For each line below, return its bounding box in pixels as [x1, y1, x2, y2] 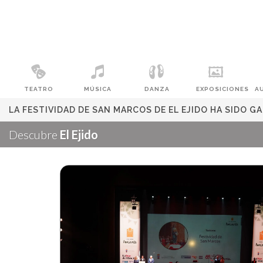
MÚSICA [84, 86, 112, 92]
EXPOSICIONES [195, 86, 249, 92]
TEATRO [24, 86, 54, 92]
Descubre [9, 127, 60, 141]
